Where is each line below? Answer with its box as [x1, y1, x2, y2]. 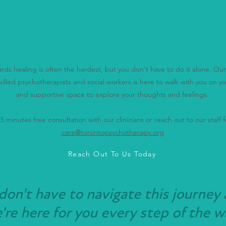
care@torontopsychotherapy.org [61, 128, 164, 137]
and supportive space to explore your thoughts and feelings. [16, 90, 209, 99]
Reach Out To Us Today [68, 149, 156, 158]
